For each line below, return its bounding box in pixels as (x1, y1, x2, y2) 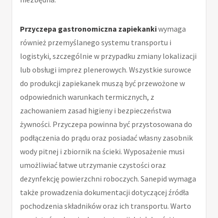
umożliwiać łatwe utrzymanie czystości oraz (20, 160, 166, 170)
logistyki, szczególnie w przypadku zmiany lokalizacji (20, 51, 197, 61)
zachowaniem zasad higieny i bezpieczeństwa (20, 105, 171, 115)
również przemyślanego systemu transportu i (20, 37, 171, 47)
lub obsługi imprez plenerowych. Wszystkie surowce (20, 64, 191, 74)
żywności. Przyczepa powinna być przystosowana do (20, 119, 192, 129)
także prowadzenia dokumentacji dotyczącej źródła (20, 187, 189, 197)
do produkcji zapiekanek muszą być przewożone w (20, 78, 185, 88)
